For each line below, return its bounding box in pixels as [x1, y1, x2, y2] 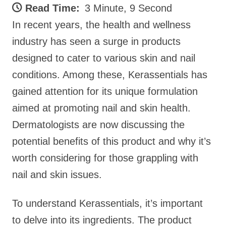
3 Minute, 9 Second [85, 3, 172, 14]
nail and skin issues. [12, 169, 102, 180]
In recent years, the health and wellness [12, 19, 191, 30]
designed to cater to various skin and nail [12, 52, 195, 64]
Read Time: [25, 3, 80, 14]
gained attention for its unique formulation [12, 86, 198, 97]
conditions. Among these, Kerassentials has [12, 69, 207, 80]
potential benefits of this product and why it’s [12, 136, 211, 147]
